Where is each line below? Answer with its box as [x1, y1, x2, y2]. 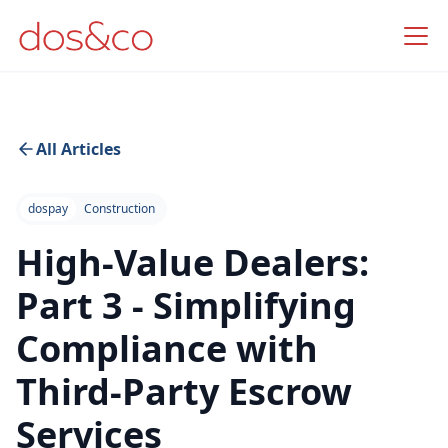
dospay [28, 200, 68, 217]
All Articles [36, 138, 121, 160]
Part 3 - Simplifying [16, 281, 356, 330]
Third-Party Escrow [16, 367, 352, 416]
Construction [84, 200, 155, 217]
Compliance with [16, 324, 318, 373]
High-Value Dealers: [16, 238, 369, 287]
